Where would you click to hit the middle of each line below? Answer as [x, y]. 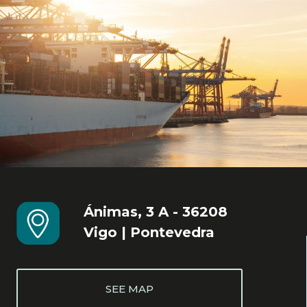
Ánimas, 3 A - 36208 [156, 211]
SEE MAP [130, 288]
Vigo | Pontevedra [149, 232]
